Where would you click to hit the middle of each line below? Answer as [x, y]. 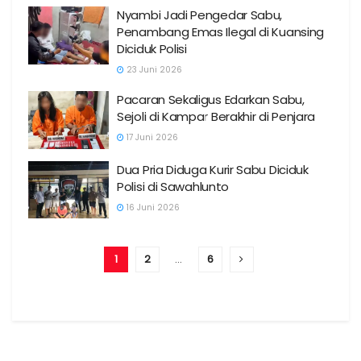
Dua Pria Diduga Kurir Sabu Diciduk [213, 169]
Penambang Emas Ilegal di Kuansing [221, 32]
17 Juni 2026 [151, 137]
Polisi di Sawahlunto [173, 186]
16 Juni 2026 [152, 207]
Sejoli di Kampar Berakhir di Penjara [216, 116]
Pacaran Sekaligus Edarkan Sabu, [211, 100]
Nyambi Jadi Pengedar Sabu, [200, 15]
